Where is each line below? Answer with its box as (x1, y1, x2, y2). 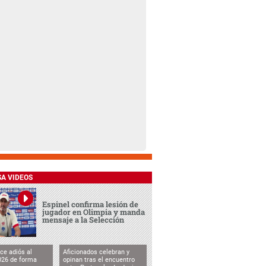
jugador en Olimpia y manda (42, 207, 145, 218)
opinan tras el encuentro (62, 255, 135, 264)
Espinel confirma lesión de (42, 199, 139, 210)
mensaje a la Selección (42, 214, 125, 226)
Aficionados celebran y (62, 248, 129, 256)
